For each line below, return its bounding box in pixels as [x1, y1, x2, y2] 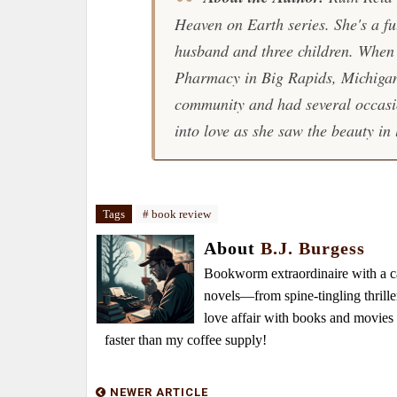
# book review [143, 207, 211, 221]
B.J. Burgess [261, 238, 365, 258]
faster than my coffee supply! [105, 332, 267, 347]
